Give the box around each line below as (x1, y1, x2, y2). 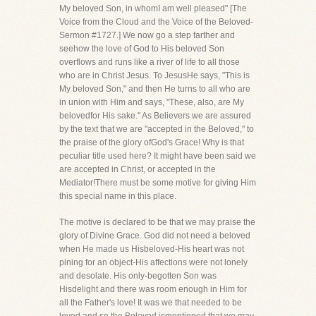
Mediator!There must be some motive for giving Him (59, 178, 256, 188)
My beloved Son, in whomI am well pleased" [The (59, 4, 247, 13)
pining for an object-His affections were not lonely (59, 257, 248, 267)
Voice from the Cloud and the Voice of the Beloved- (59, 17, 253, 27)
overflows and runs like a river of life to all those (59, 57, 240, 67)
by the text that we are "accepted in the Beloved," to (59, 124, 254, 134)
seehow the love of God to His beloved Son (59, 44, 224, 54)
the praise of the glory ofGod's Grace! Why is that (59, 138, 244, 147)
